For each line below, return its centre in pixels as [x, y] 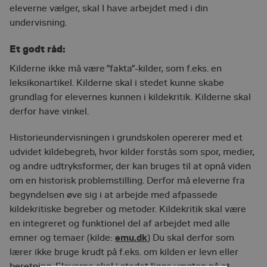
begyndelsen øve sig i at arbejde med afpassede [114, 195]
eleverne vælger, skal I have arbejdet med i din [109, 8]
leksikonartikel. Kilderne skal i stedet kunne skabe [117, 83]
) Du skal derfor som [191, 238]
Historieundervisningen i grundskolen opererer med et [126, 138]
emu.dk [131, 237]
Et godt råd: [38, 49]
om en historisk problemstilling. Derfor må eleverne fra [127, 181]
